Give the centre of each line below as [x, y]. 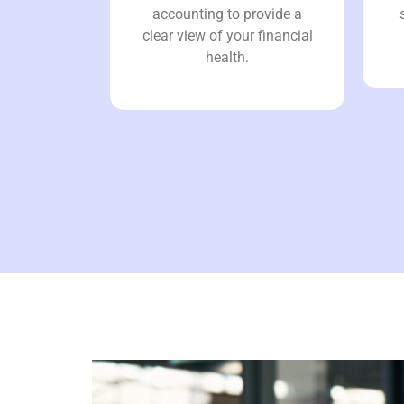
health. [227, 57]
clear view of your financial [227, 35]
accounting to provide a [227, 14]
